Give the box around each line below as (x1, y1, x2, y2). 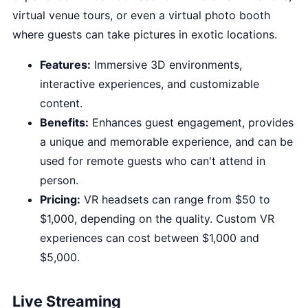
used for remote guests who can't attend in (40, 154, 265, 168)
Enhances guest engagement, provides (89, 115, 294, 129)
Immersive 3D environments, (91, 58, 242, 71)
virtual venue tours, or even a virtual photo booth (12, 8, 270, 22)
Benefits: (40, 115, 89, 129)
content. (40, 96, 82, 110)
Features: (40, 58, 91, 71)
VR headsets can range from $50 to (80, 192, 270, 206)
